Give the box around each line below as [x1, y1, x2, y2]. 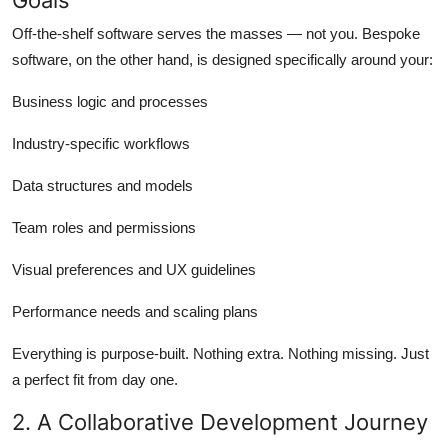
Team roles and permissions [12, 218, 196, 236]
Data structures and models [12, 176, 193, 194]
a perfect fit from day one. [12, 370, 178, 388]
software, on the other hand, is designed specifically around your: [12, 50, 433, 68]
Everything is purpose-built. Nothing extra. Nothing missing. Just [12, 344, 429, 362]
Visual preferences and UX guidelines [12, 260, 256, 278]
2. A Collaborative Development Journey [12, 408, 428, 435]
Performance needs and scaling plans [12, 302, 258, 320]
